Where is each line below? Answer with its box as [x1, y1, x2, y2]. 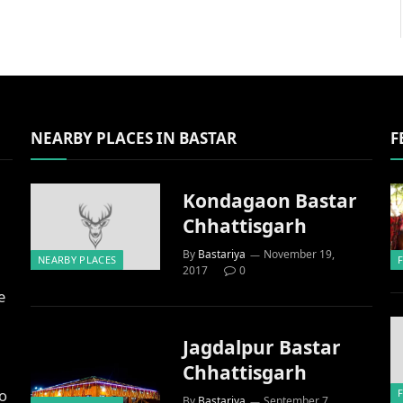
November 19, [264, 246, 336, 262]
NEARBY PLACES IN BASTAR [31, 127, 237, 148]
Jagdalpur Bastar [183, 334, 342, 360]
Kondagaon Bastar [183, 187, 358, 213]
